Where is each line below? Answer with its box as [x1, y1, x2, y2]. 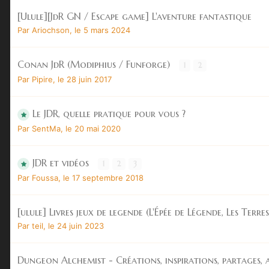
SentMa [32, 123, 61, 133]
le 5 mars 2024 [74, 25, 130, 35]
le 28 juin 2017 [58, 74, 112, 84]
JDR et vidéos [32, 156, 92, 169]
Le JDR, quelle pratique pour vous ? [32, 107, 186, 119]
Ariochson [32, 25, 70, 35]
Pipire [32, 74, 53, 84]
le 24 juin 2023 [48, 220, 104, 231]
